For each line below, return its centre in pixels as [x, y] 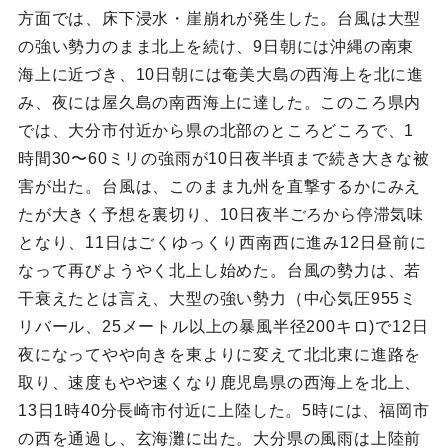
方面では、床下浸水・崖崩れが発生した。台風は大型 [219, 19]
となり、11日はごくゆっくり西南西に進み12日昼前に [222, 243]
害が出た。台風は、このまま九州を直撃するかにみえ [219, 187]
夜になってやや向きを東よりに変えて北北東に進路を [219, 355]
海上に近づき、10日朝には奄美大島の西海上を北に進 [220, 75]
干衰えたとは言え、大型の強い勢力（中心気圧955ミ [217, 299]
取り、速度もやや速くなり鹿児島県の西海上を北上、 [219, 383]
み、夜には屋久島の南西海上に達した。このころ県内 [219, 103]
